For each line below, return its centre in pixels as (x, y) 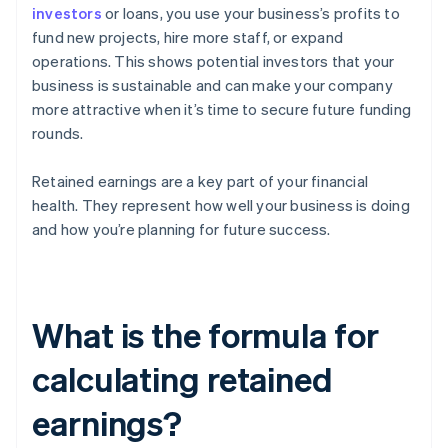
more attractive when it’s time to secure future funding (222, 109)
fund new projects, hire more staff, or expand (187, 37)
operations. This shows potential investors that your (213, 61)
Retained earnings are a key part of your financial (200, 181)
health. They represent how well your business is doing (221, 205)
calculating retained (182, 379)
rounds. (58, 133)
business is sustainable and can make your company (212, 85)
